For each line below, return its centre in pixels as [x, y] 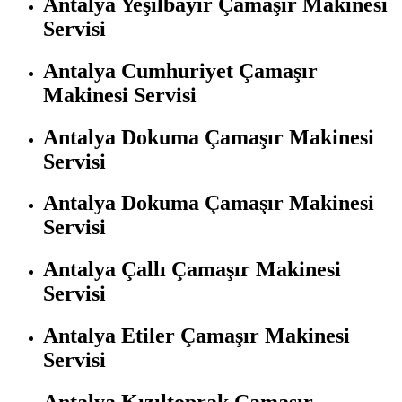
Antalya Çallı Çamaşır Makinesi [192, 270]
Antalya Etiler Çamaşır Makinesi [197, 336]
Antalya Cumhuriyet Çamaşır [180, 70]
